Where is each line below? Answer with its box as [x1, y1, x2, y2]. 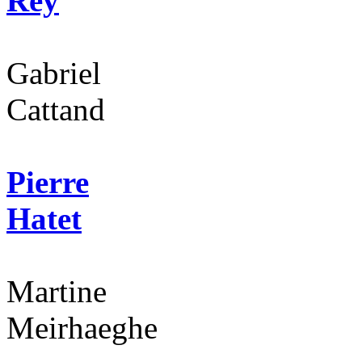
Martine [6, 274, 107, 309]
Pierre [6, 165, 89, 200]
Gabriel [6, 56, 101, 91]
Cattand [6, 92, 105, 128]
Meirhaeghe [6, 310, 158, 346]
